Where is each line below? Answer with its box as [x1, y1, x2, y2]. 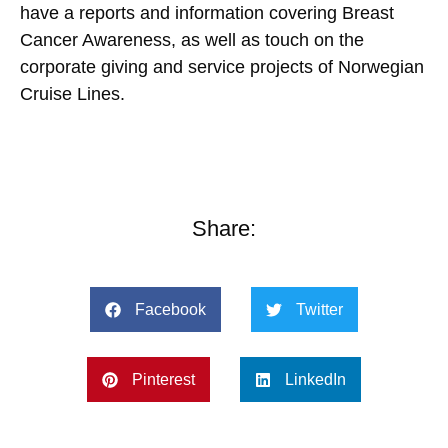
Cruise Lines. [20, 84, 125, 104]
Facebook [135, 301, 206, 319]
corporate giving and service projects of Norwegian [20, 57, 424, 77]
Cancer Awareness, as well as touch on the [20, 30, 364, 50]
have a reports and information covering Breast [20, 3, 394, 23]
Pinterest [132, 371, 195, 389]
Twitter [296, 301, 343, 319]
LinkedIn [285, 371, 346, 389]
